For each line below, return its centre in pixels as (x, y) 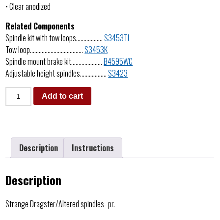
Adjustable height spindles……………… (57, 73)
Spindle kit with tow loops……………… (55, 38)
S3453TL (118, 38)
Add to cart (62, 96)
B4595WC (118, 61)
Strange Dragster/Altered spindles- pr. (60, 204)
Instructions (93, 148)
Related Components (40, 26)
